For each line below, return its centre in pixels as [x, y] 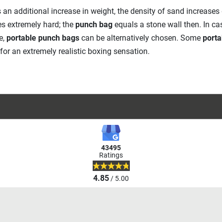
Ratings [111, 156]
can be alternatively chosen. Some [141, 38]
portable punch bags [43, 38]
